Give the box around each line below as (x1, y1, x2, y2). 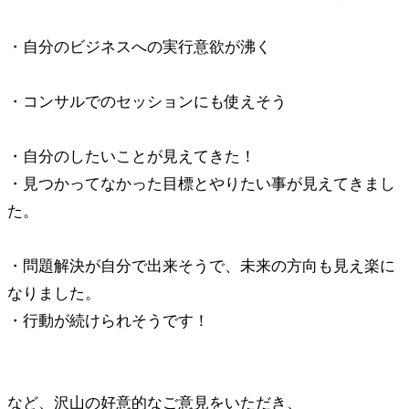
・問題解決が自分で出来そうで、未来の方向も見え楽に (7, 257, 395, 275)
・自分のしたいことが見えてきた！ (7, 148, 256, 165)
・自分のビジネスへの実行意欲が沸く (7, 38, 271, 56)
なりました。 (7, 285, 100, 302)
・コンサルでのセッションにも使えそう (7, 93, 287, 110)
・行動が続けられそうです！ (7, 312, 209, 330)
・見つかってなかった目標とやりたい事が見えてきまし (7, 175, 395, 193)
